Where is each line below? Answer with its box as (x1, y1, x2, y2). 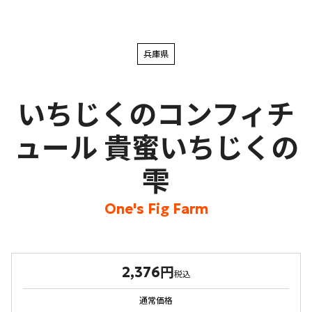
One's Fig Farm (104, 200, 208, 219)
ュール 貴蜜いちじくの (13, 131, 299, 166)
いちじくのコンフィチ (17, 97, 295, 133)
